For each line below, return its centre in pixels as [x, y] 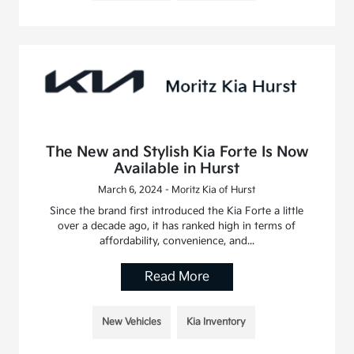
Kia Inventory [216, 322]
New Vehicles [131, 322]
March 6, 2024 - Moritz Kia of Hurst [177, 190]
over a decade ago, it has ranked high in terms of [177, 226]
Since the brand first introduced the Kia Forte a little [177, 211]
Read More [177, 277]
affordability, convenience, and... [177, 241]
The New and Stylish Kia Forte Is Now [177, 152]
